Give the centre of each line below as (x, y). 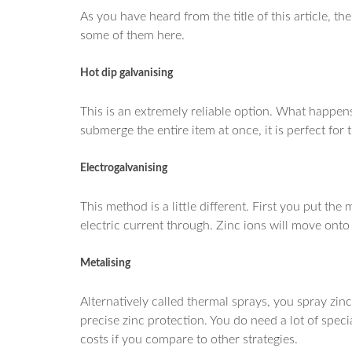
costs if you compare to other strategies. (189, 339)
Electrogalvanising (124, 168)
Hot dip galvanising (126, 73)
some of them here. (132, 35)
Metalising (105, 263)
